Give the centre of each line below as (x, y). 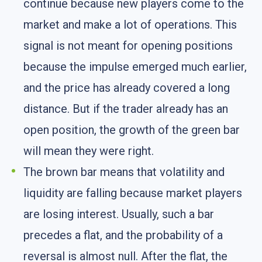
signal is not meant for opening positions (128, 45)
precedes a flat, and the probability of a (123, 235)
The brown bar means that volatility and (124, 172)
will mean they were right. (89, 151)
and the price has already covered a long (127, 87)
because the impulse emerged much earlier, (135, 66)
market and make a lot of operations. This (130, 24)
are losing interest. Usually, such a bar (119, 214)
